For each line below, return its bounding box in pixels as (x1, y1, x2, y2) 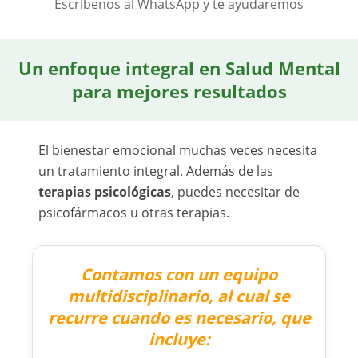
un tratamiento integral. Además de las (38, 161, 273, 180)
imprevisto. (85, 29, 153, 47)
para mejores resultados (71, 78, 287, 103)
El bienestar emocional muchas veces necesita (38, 141, 317, 159)
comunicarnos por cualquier (85, 10, 308, 28)
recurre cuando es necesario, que (47, 306, 311, 328)
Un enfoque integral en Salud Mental (18, 55, 340, 80)
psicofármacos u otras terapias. (38, 203, 229, 221)
